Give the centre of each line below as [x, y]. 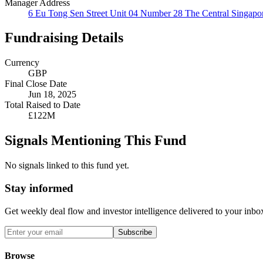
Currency [22, 63]
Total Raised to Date [43, 105]
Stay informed [39, 188]
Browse [20, 255]
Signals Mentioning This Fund [95, 141]
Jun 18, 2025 [52, 95]
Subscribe [135, 232]
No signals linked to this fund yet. [67, 166]
